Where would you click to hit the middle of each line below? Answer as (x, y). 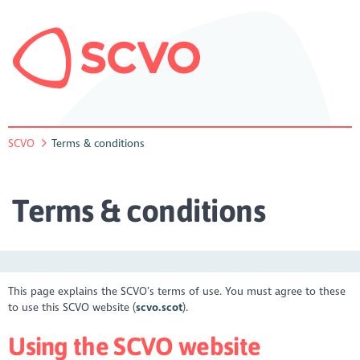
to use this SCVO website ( (72, 307)
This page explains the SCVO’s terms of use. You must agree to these (177, 291)
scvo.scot (160, 307)
